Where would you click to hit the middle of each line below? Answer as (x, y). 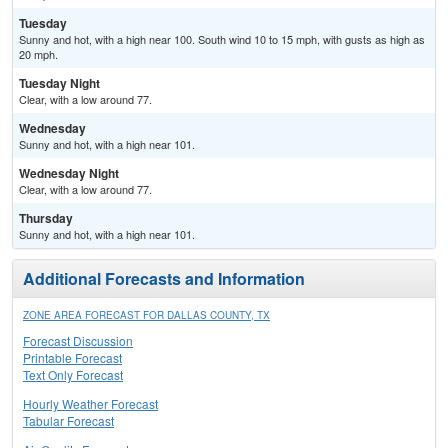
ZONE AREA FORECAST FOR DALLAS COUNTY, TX (146, 315)
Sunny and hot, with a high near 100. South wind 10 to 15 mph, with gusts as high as (222, 39)
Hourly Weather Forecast (90, 404)
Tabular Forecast (68, 421)
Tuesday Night (59, 83)
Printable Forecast (72, 358)
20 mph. (38, 54)
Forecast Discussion (78, 341)
